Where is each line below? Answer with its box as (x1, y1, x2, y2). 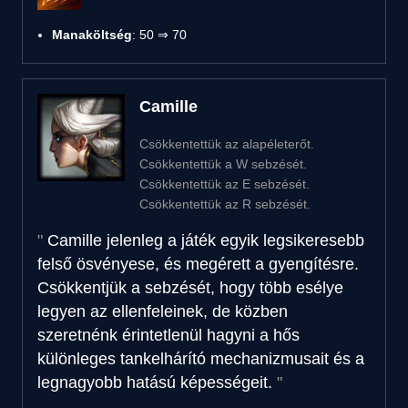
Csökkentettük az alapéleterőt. (139, 136, 314, 151)
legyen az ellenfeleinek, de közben (37, 301, 288, 321)
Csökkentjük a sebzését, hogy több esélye (37, 278, 343, 297)
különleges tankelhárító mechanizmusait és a (37, 349, 364, 368)
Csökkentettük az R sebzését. (139, 196, 311, 211)
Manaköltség (52, 26, 132, 42)
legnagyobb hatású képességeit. (37, 372, 272, 392)
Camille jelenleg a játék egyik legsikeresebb (47, 230, 364, 250)
